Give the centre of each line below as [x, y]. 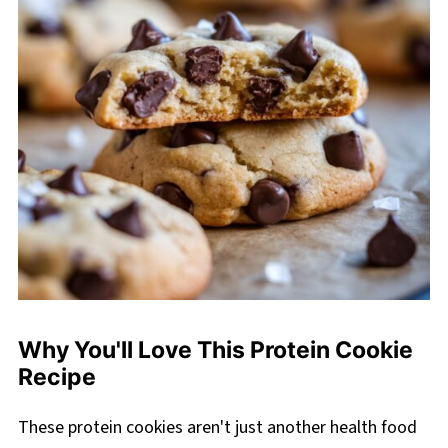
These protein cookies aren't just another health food [217, 428]
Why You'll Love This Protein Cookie [215, 350]
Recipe [56, 377]
